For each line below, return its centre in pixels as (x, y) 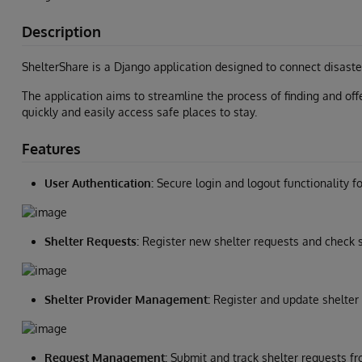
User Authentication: (99, 183)
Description (61, 32)
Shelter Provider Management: (127, 300)
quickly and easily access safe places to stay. (139, 112)
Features (51, 148)
